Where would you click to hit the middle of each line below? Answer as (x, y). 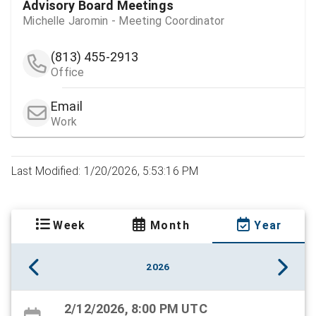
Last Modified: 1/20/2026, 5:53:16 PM (105, 171)
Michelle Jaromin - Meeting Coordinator (124, 21)
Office (68, 73)
